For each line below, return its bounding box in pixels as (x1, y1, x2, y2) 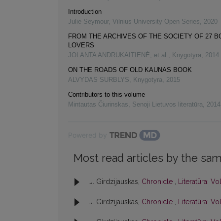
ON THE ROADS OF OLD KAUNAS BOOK (68, 66, 192, 74)
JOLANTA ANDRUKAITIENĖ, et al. (68, 51, 168, 59)
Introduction (68, 8, 102, 16)
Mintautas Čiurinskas (68, 101, 128, 109)
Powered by (68, 131, 107, 140)
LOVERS (68, 41, 94, 49)
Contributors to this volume (68, 91, 145, 99)
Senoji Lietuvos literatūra (132, 101, 203, 109)
